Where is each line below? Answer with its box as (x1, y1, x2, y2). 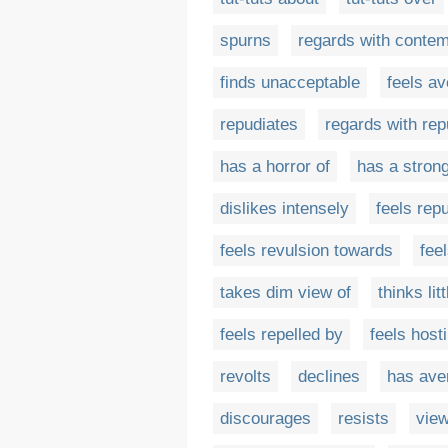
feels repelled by (220, 325, 343, 345)
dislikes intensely (220, 199, 349, 219)
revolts (220, 367, 271, 387)
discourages (220, 409, 311, 429)
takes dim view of (220, 283, 351, 303)
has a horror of (220, 157, 330, 177)
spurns (220, 31, 271, 51)
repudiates (220, 115, 298, 135)
